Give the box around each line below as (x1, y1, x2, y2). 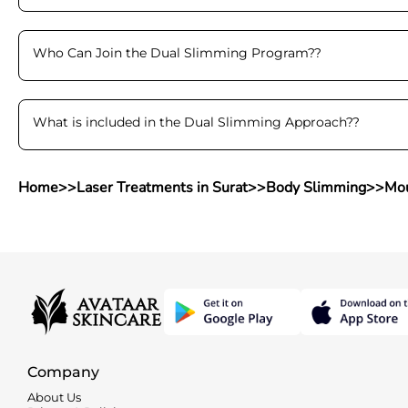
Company (27, 362, 99, 381)
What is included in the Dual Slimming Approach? (33, 114, 352, 130)
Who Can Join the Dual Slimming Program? (33, 45, 314, 61)
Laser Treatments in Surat (76, 178, 248, 198)
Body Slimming (266, 178, 366, 198)
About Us (27, 389, 81, 404)
